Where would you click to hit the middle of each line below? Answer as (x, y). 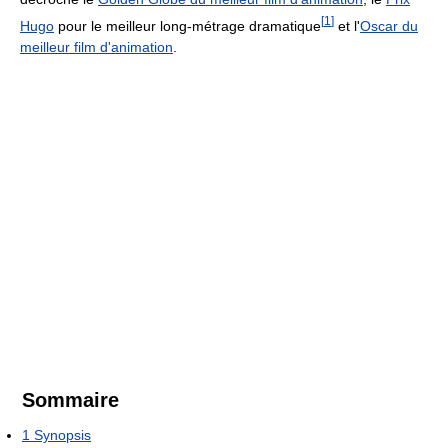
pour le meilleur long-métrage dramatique (187, 25)
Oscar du (389, 25)
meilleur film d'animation (96, 46)
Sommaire (70, 399)
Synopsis (62, 434)
